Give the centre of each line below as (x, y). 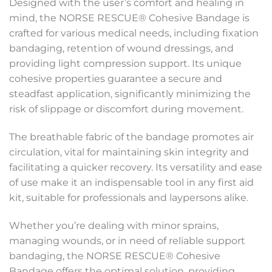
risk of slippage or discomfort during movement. (126, 109)
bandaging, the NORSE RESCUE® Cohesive (115, 256)
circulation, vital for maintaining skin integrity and (129, 152)
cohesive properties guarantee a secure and (116, 79)
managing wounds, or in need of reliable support (127, 240)
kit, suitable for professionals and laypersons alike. (129, 197)
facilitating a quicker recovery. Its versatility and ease (136, 167)
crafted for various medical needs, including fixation (134, 33)
